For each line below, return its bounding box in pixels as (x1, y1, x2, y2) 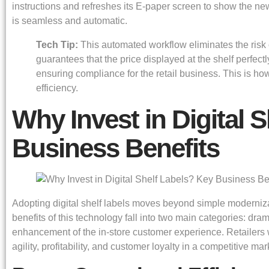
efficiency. (36, 82, 78, 93)
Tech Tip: (36, 39, 78, 50)
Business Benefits (12, 133, 219, 163)
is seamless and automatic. (12, 15, 127, 26)
